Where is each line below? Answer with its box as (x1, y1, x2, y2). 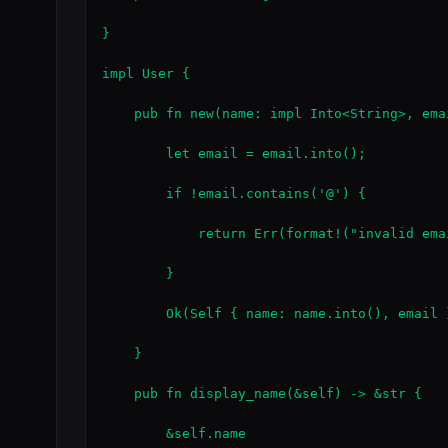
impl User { (102, 66, 190, 81)
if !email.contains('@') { (102, 186, 366, 201)
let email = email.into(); (102, 146, 366, 161)
